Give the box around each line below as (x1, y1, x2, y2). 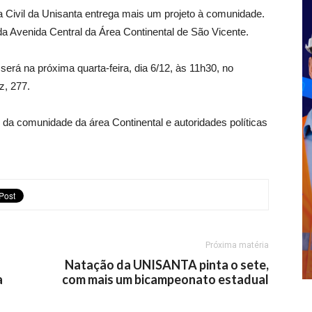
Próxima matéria (205, 240, 269, 250)
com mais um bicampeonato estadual (62, 272, 269, 287)
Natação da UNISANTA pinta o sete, (65, 257, 269, 272)
